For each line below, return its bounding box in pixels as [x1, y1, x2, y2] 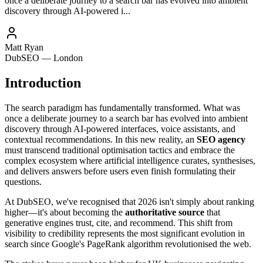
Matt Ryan [5, 42, 43, 52]
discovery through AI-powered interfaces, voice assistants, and [5, 123, 235, 134]
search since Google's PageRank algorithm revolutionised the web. [5, 238, 251, 249]
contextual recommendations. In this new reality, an [5, 134, 197, 144]
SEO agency [197, 134, 245, 144]
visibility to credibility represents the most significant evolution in [5, 228, 245, 238]
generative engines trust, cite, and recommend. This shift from [5, 217, 232, 228]
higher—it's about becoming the [5, 207, 125, 217]
